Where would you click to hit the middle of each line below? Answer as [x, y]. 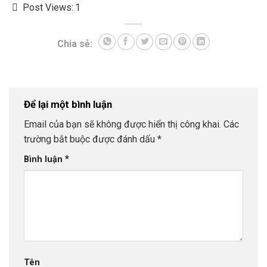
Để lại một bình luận [68, 104]
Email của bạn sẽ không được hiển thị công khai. [122, 125]
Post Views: [48, 8]
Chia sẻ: [75, 44]
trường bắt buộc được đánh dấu [91, 139]
